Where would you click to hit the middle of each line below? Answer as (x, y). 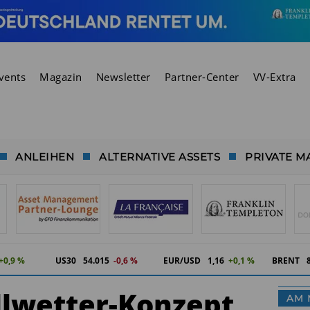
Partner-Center (202, 76)
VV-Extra (274, 76)
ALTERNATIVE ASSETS (160, 156)
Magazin (61, 76)
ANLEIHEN (45, 156)
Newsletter (123, 76)
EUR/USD (182, 261)
